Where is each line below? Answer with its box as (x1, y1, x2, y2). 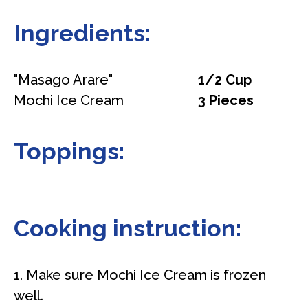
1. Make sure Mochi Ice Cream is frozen (14, 266, 266, 283)
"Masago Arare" (14, 71, 113, 88)
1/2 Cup (198, 71, 252, 88)
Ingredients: (14, 19, 151, 47)
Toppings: (14, 137, 124, 165)
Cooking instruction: (14, 214, 241, 242)
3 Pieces (198, 91, 254, 109)
